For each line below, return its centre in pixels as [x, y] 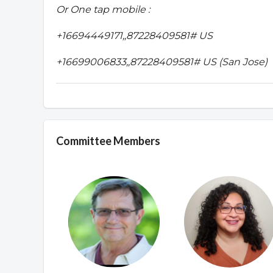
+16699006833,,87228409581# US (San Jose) [162, 62]
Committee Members [108, 141]
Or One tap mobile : [103, 10]
